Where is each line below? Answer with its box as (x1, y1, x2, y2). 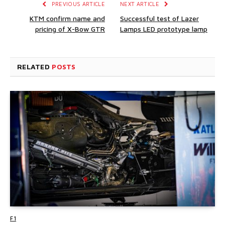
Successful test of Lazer (120, 14, 199, 23)
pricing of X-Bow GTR (35, 25, 105, 34)
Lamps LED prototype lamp (120, 25, 207, 34)
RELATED (17, 62, 52, 71)
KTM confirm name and (30, 14, 105, 23)
